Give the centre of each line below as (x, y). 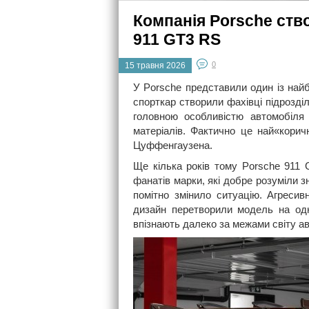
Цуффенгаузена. (173, 145)
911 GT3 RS (177, 39)
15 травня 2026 (155, 66)
